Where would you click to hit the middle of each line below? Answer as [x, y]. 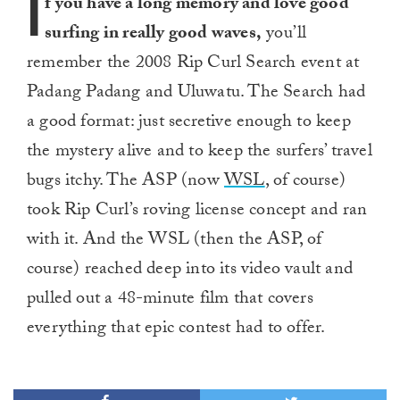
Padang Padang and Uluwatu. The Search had [196, 94]
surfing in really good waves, [154, 35]
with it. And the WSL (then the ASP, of [175, 242]
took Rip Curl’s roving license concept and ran [197, 212]
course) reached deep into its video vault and [190, 271]
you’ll [284, 35]
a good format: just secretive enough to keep [189, 124]
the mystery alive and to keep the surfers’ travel [200, 153]
